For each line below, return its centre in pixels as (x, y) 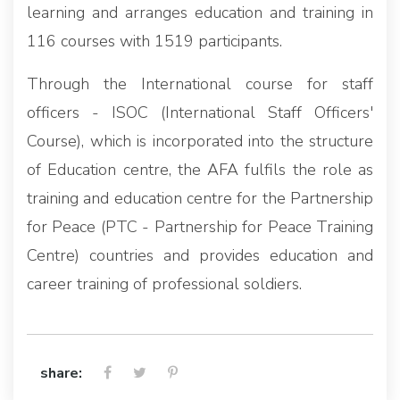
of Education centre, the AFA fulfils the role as (200, 169)
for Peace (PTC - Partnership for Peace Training (200, 226)
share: (61, 373)
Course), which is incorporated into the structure (200, 141)
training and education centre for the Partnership (200, 198)
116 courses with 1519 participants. (154, 41)
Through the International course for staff (200, 83)
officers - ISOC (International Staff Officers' (200, 112)
